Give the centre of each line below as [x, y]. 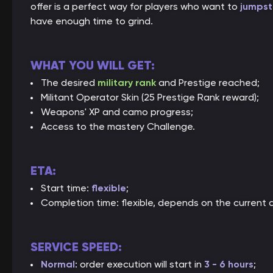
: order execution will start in [140, 264]
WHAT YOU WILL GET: [93, 66]
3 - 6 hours [229, 264]
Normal [58, 264]
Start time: [66, 188]
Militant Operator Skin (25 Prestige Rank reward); [150, 97]
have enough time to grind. [92, 21]
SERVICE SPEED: [76, 247]
